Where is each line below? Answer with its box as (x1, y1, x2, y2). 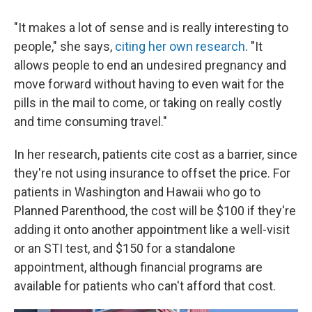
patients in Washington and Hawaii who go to (14, 185, 260, 200)
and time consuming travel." (14, 114, 167, 130)
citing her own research (115, 39, 245, 54)
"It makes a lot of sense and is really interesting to (14, 20, 288, 36)
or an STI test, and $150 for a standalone (14, 241, 235, 256)
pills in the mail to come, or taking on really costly (14, 95, 282, 111)
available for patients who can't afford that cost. (14, 279, 276, 294)
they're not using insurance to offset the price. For (14, 166, 290, 181)
